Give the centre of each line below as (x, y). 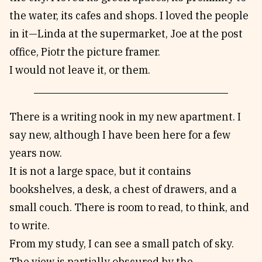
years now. (36, 153)
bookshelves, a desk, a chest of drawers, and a (123, 189)
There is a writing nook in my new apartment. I (125, 117)
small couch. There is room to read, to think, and (129, 207)
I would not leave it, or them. (80, 70)
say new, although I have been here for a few (120, 135)
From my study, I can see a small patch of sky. (122, 244)
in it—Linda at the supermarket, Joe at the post (126, 34)
